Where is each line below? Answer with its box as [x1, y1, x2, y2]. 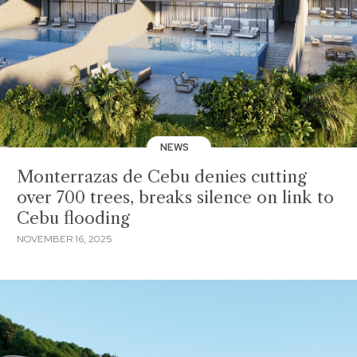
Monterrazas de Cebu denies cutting [17, 167, 307, 186]
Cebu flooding [17, 208, 130, 228]
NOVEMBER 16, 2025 [17, 232, 112, 245]
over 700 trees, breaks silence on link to [17, 187, 334, 207]
